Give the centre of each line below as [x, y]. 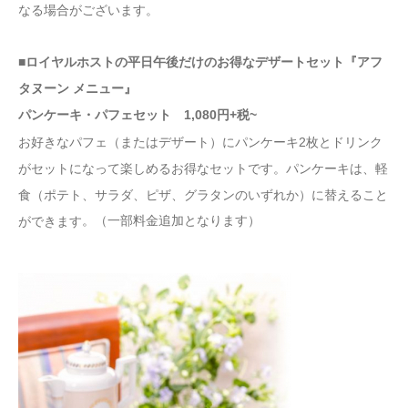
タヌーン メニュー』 [77, 89]
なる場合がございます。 [88, 10]
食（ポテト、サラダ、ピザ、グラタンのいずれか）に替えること [203, 195]
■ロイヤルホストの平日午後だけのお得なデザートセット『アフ [200, 61]
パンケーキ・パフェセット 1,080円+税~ [144, 115]
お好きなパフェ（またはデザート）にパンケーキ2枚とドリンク [200, 142]
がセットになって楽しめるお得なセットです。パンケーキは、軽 [203, 169]
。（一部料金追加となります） [171, 221]
